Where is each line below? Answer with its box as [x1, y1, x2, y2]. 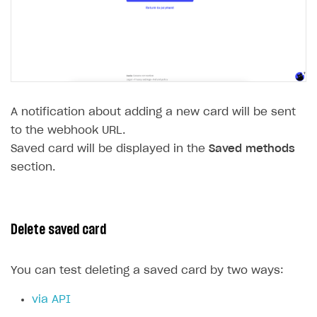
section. [11, 162, 55, 173]
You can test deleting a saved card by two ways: [11, 265, 284, 277]
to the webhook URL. [11, 125, 125, 137]
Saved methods [209, 144, 295, 155]
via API [32, 294, 71, 306]
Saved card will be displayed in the [11, 144, 209, 155]
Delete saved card [11, 223, 106, 238]
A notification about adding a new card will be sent [11, 107, 296, 118]
